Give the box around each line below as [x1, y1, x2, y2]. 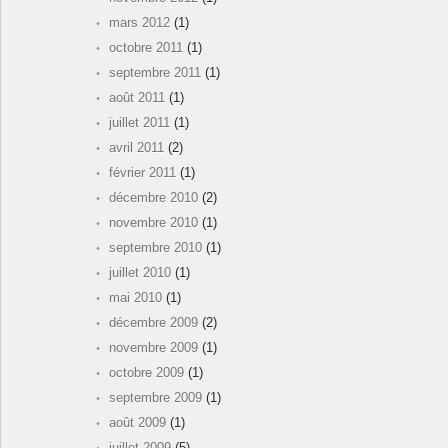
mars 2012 [109, 15, 170, 31]
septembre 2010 [109, 240, 202, 256]
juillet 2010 [109, 265, 171, 281]
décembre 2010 [109, 190, 198, 206]
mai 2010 [109, 290, 162, 306]
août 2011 [109, 90, 165, 106]
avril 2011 [109, 140, 164, 156]
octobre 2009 [109, 365, 184, 381]
